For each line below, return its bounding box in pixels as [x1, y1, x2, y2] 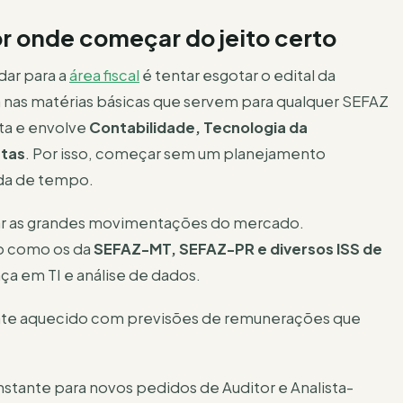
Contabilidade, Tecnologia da [89, 118, 308, 138]
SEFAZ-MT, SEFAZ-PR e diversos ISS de [94, 239, 382, 259]
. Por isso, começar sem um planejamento [25, 144, 326, 164]
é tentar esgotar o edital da [139, 66, 336, 85]
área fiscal [69, 66, 139, 85]
